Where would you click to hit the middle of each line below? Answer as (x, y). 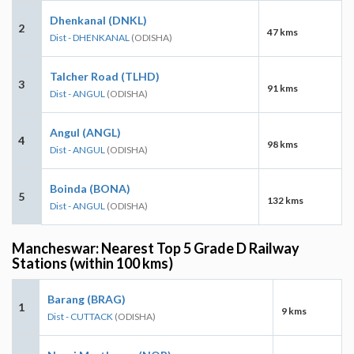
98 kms (282, 144)
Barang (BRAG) (87, 299)
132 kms (285, 200)
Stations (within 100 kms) (92, 263)
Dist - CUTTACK (80, 316)
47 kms (282, 32)
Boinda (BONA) (90, 188)
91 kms (282, 88)
